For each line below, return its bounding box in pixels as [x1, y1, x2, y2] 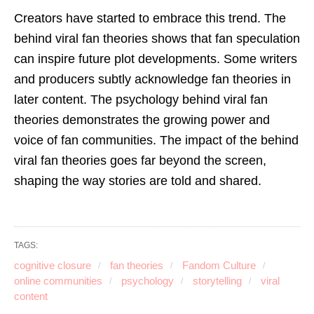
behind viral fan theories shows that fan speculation [14, 31, 300, 46]
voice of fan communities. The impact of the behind [14, 132, 299, 147]
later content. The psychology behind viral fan [14, 92, 268, 107]
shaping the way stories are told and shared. [14, 173, 261, 188]
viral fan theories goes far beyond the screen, [14, 153, 266, 168]
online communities [14, 274, 102, 287]
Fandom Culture [179, 259, 256, 271]
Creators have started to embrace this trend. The [14, 11, 286, 25]
